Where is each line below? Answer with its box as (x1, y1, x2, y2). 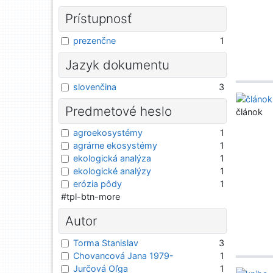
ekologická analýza (73, 153, 151, 164)
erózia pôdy (73, 179, 122, 190)
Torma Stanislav (73, 238, 138, 248)
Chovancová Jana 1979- (73, 250, 174, 261)
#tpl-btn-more (61, 191, 120, 202)
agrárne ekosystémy (73, 140, 157, 151)
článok (236, 106, 263, 117)
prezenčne (73, 35, 116, 46)
